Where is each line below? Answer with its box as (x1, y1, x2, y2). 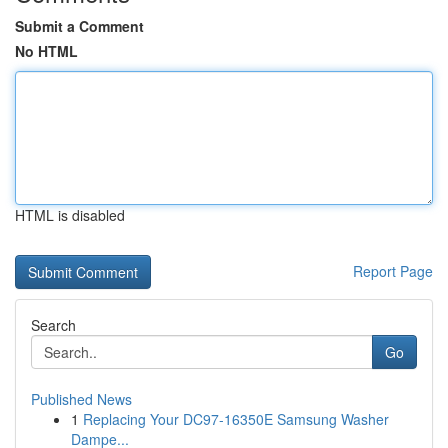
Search (31, 315, 76, 335)
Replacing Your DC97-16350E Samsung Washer (83, 409, 389, 429)
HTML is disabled (15, 205, 125, 225)
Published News (31, 389, 132, 409)
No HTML (15, 41, 78, 61)
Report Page (353, 261, 433, 281)
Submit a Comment (15, 16, 144, 36)
